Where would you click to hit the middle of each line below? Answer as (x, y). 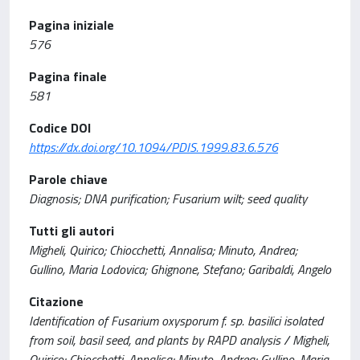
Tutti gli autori (72, 231)
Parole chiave (68, 179)
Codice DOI (60, 128)
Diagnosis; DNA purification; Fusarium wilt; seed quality (168, 198)
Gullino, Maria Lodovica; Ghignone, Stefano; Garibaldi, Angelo (180, 269)
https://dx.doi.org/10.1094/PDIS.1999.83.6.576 (153, 147)
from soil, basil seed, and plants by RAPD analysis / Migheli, (179, 340)
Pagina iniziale (72, 25)
